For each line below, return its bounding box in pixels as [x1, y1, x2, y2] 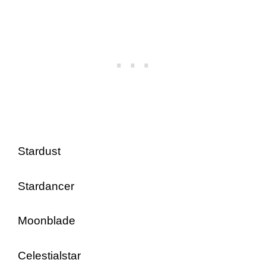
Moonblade [18, 214, 75, 227]
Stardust [18, 145, 61, 157]
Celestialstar [18, 249, 81, 262]
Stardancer [18, 179, 74, 192]
